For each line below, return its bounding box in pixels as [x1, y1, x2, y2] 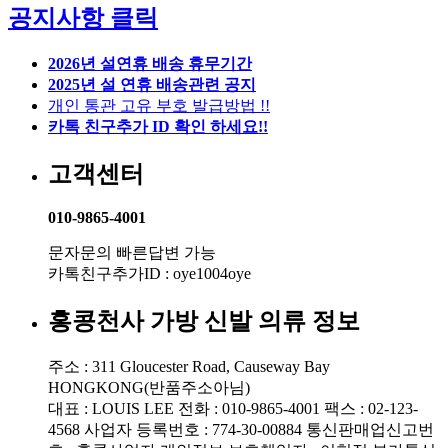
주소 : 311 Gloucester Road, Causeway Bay [48, 358, 330, 376]
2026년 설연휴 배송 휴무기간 [48, 54, 252, 72]
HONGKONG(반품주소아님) [48, 379, 250, 397]
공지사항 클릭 [8, 4, 158, 31]
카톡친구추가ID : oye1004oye [48, 265, 251, 283]
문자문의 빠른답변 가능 [48, 244, 216, 262]
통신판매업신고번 [306, 421, 434, 439]
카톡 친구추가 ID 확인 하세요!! [48, 117, 268, 135]
